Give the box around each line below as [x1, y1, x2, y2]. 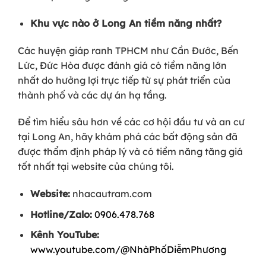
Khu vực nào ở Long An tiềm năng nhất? [30, 17, 221, 29]
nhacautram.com [69, 188, 152, 200]
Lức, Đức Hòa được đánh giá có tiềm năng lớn [18, 59, 227, 71]
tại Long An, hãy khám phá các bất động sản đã [18, 131, 237, 143]
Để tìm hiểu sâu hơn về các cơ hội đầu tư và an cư [18, 116, 245, 128]
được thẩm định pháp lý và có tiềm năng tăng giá [18, 145, 243, 158]
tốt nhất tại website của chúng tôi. [18, 160, 174, 173]
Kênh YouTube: [30, 229, 99, 241]
